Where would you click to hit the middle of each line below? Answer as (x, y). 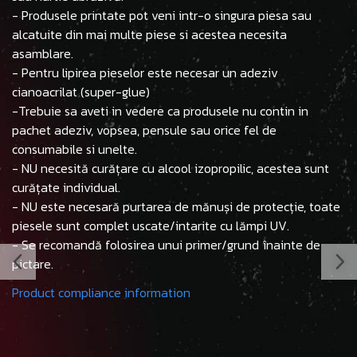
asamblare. (43, 53)
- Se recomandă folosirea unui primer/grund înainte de (166, 244)
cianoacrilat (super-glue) (81, 91)
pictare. (33, 263)
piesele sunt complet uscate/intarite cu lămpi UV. (151, 225)
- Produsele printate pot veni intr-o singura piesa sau (162, 15)
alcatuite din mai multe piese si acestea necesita (149, 34)
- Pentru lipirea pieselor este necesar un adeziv (145, 72)
